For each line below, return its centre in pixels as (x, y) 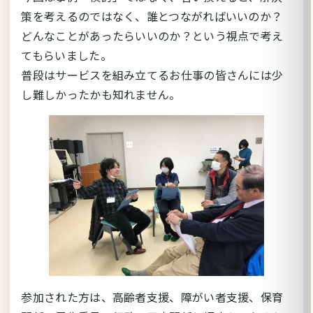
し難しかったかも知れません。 (101, 94)
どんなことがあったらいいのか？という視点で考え (152, 35)
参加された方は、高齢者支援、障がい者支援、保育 (152, 297)
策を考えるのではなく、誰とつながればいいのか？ (152, 16)
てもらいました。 (66, 55)
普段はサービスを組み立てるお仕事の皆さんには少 (152, 74)
